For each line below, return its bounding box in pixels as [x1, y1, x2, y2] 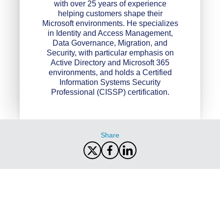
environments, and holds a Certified [48, 68, 172, 77]
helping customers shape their [57, 9, 163, 18]
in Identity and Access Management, [47, 28, 173, 37]
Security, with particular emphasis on [46, 48, 174, 57]
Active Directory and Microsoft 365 [51, 58, 169, 67]
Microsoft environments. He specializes [42, 19, 178, 27]
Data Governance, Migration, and [53, 38, 167, 47]
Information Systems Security [59, 78, 161, 86]
